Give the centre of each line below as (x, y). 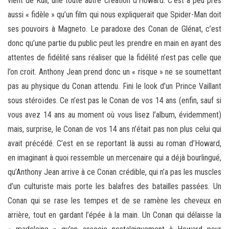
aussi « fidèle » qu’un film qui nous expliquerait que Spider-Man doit (114, 15)
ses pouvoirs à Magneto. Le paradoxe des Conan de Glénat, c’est (114, 29)
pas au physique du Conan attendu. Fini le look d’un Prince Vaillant (114, 86)
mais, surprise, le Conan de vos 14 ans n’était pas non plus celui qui (114, 129)
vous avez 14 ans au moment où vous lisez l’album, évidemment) (114, 115)
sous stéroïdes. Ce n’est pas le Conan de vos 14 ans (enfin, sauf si (114, 101)
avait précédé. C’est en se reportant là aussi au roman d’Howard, (114, 144)
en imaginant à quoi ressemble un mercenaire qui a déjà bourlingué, (114, 158)
